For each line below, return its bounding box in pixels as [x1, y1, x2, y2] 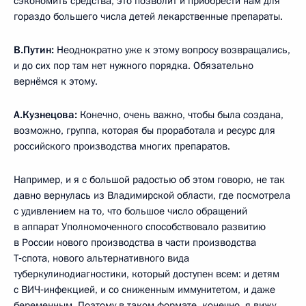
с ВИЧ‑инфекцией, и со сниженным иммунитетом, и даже [14, 283, 275, 297]
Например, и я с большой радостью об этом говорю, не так [14, 173, 285, 187]
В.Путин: [14, 43, 57, 57]
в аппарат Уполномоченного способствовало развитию [14, 220, 266, 234]
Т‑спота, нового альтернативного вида [14, 251, 189, 266]
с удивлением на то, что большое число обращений [14, 204, 247, 219]
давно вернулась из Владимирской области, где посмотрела [14, 189, 290, 203]
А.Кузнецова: [14, 108, 77, 122]
